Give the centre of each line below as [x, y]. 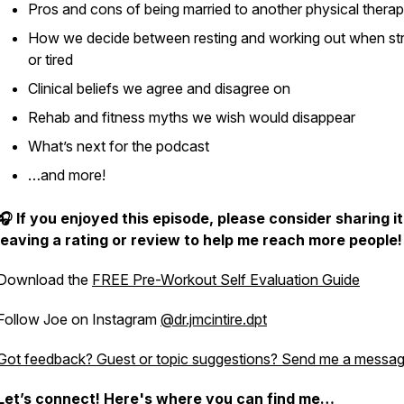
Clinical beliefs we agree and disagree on [159, 88]
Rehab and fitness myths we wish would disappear [192, 117]
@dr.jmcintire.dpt [214, 319]
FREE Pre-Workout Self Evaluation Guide [226, 280]
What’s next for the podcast [119, 146]
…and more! [67, 175]
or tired [50, 60]
